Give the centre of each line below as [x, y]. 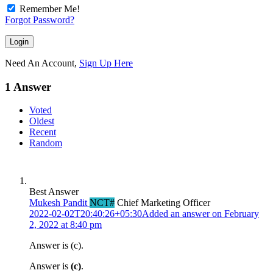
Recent [43, 132]
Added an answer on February [200, 214]
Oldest [42, 121]
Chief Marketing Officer [164, 203]
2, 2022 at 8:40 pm [66, 225]
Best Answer [54, 192]
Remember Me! [50, 9]
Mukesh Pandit [58, 203]
